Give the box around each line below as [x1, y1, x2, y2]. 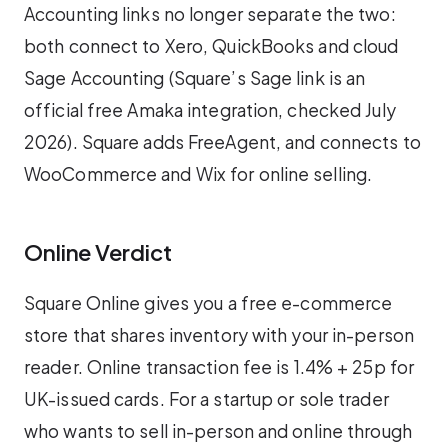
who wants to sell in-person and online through [24, 419, 412, 442]
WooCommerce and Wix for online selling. [24, 163, 373, 186]
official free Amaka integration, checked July [24, 99, 396, 122]
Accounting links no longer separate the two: [24, 3, 396, 26]
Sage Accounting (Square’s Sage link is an [24, 67, 366, 90]
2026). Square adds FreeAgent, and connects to [24, 131, 421, 154]
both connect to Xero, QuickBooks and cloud [24, 35, 399, 58]
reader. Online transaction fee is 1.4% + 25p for [24, 355, 415, 378]
